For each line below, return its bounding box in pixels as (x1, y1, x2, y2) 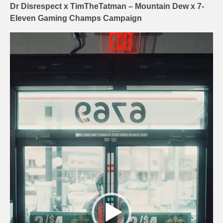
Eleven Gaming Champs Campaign (10, 13, 142, 22)
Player (9, 44, 29, 52)
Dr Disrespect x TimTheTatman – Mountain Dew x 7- (10, 1, 204, 10)
